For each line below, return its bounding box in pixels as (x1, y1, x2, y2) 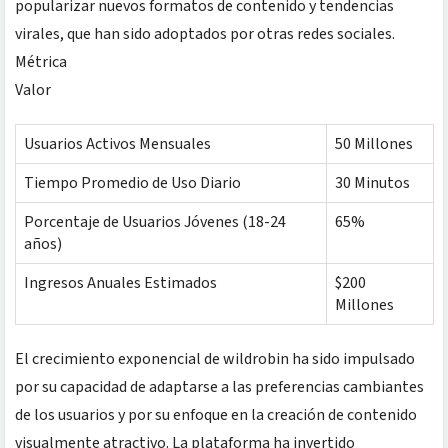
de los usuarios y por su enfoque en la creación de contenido (15, 403, 417, 426)
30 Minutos (335, 171, 410, 194)
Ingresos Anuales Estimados (24, 271, 217, 294)
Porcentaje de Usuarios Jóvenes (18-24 (24, 210, 286, 233)
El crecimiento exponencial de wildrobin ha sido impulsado (15, 347, 415, 370)
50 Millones (335, 132, 413, 155)
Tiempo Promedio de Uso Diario (24, 171, 241, 194)
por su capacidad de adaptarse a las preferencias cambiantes (15, 375, 424, 398)
